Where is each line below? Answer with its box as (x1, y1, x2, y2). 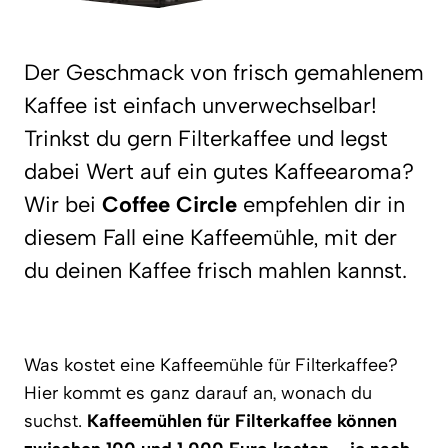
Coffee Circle (102, 191, 237, 218)
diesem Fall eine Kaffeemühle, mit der (24, 224, 397, 251)
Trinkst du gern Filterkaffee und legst (24, 125, 388, 152)
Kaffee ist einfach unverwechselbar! (24, 92, 377, 119)
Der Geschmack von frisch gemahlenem (24, 59, 424, 86)
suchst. (24, 410, 87, 432)
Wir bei (24, 191, 102, 218)
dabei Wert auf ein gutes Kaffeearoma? (24, 158, 414, 185)
